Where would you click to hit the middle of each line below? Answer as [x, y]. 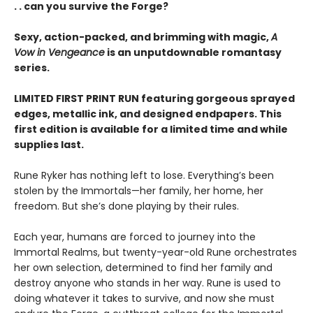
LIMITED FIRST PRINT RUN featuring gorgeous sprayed [154, 99]
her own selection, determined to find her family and [143, 268]
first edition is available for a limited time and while [151, 130]
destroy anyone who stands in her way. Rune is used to [147, 283]
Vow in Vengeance [59, 53]
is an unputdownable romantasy [193, 53]
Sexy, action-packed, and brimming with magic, [143, 37]
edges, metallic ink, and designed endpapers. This [148, 114]
